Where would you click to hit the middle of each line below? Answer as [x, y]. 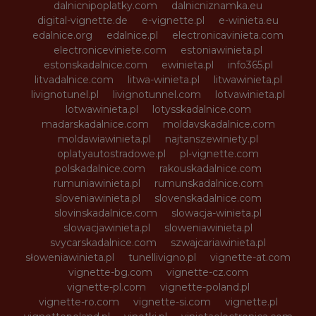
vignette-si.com [172, 302]
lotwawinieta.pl [102, 109]
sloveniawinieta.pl [97, 198]
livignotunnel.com [157, 94]
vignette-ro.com [79, 302]
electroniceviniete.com [110, 50]
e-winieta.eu [249, 20]
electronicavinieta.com [228, 35]
